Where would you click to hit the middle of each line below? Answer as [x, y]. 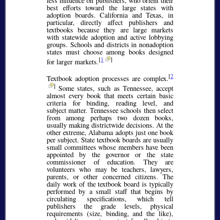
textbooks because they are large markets [110, 29]
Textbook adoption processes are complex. [108, 78]
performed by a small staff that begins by [110, 191]
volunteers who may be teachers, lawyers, [110, 169]
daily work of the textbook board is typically [110, 184]
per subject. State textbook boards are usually [110, 139]
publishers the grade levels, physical [110, 206]
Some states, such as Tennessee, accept [114, 88]
